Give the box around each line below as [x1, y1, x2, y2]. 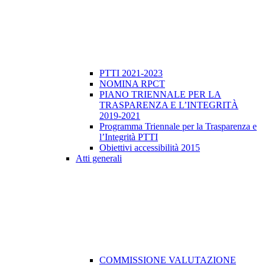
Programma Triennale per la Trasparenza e [99, 121, 257, 132]
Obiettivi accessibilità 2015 [99, 143, 200, 153]
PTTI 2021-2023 [99, 68, 163, 79]
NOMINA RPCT [99, 79, 165, 89]
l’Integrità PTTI [99, 132, 158, 143]
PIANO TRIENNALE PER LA [99, 89, 221, 100]
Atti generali [76, 153, 122, 164]
